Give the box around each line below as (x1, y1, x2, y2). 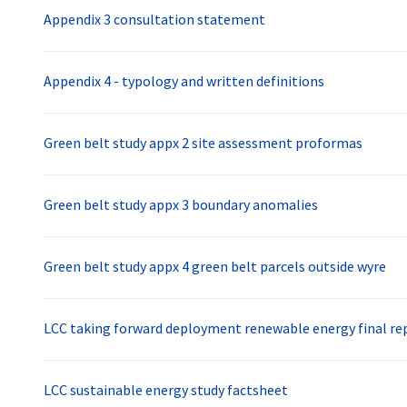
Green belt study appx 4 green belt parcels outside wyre (44, 257, 386, 276)
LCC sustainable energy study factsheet (44, 381, 288, 400)
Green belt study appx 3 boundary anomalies (44, 195, 318, 214)
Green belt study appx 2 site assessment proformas (44, 134, 362, 153)
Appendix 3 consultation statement (44, 10, 265, 29)
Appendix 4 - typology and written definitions (44, 72, 324, 91)
